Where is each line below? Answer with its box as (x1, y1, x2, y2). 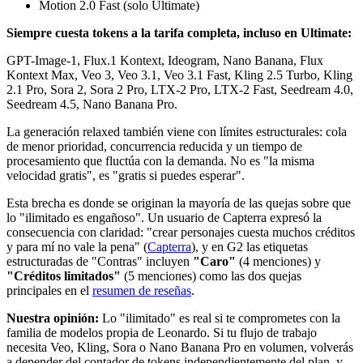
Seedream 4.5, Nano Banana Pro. (6, 96, 177, 111)
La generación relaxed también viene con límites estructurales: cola (6, 124, 347, 139)
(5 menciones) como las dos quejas (121, 268, 301, 283)
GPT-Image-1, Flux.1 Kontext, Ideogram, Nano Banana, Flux (6, 53, 323, 67)
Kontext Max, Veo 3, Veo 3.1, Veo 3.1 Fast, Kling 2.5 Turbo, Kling (6, 67, 352, 82)
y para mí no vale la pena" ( (6, 239, 147, 254)
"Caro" (193, 254, 236, 268)
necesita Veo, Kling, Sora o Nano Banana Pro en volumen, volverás (6, 340, 353, 354)
